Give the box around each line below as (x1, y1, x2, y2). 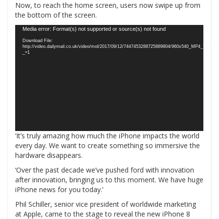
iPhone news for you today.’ (15, 184, 103, 194)
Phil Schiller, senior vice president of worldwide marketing (15, 199, 196, 209)
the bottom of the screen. (15, 10, 97, 20)
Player (15, 34, 34, 44)
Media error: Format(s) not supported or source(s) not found (22, 26, 166, 32)
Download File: (22, 38, 53, 44)
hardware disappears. (15, 150, 83, 160)
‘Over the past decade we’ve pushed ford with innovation (15, 165, 194, 175)
